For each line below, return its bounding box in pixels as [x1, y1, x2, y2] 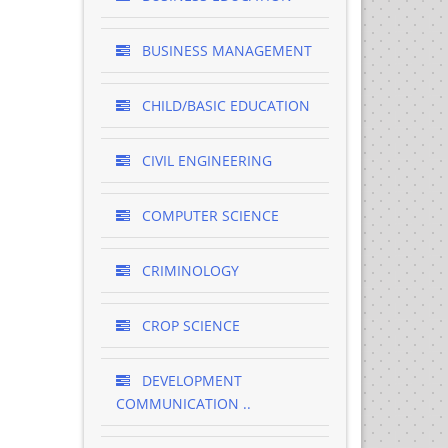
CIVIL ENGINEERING [137, 151, 272, 170]
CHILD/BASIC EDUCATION [137, 96, 310, 115]
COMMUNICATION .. [115, 394, 251, 413]
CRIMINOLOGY [137, 261, 239, 280]
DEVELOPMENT [137, 371, 242, 390]
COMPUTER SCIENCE [137, 206, 279, 225]
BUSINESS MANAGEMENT [137, 41, 312, 60]
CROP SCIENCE [137, 316, 240, 335]
